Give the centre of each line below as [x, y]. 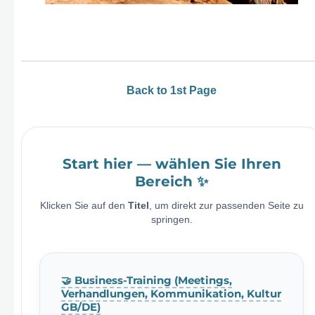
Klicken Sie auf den [84, 205]
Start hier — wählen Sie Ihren [172, 163]
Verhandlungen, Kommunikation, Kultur [171, 294]
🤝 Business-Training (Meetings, [147, 280]
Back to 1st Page [172, 91]
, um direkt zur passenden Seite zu [226, 205]
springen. [172, 219]
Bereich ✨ [172, 181]
